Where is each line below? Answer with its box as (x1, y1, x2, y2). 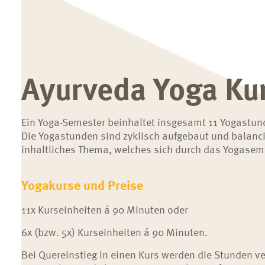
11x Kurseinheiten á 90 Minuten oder (21, 201, 188, 217)
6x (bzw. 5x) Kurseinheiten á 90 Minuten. (21, 224, 208, 240)
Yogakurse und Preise (21, 175, 143, 195)
